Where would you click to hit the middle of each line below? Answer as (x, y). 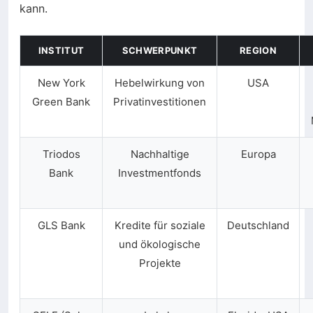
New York (61, 83)
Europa (258, 154)
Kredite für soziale (160, 226)
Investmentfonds (160, 173)
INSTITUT (61, 51)
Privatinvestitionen (160, 102)
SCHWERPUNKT (160, 51)
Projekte (160, 263)
